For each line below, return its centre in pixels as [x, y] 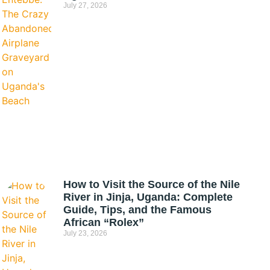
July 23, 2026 [86, 234]
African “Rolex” [104, 223]
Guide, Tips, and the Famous [138, 210]
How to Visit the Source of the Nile [152, 185]
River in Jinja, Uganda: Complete [148, 197]
